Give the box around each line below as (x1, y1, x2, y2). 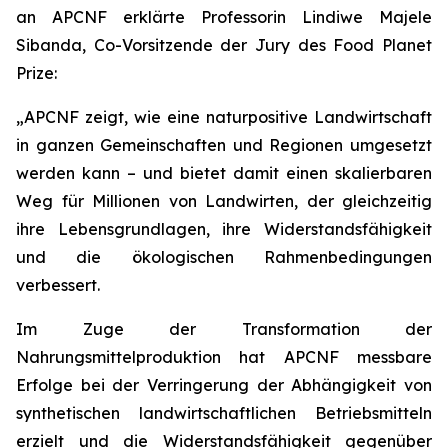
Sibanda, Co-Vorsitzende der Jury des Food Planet (16, 35, 432, 55)
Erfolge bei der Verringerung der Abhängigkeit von (16, 375, 432, 395)
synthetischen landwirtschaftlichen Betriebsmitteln (16, 403, 432, 423)
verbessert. (16, 275, 100, 295)
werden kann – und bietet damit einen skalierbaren (16, 163, 432, 183)
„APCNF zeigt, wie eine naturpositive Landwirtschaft (16, 107, 432, 127)
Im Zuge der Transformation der (16, 319, 432, 339)
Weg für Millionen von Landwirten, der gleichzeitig (16, 191, 432, 211)
